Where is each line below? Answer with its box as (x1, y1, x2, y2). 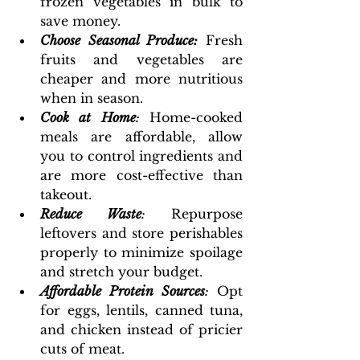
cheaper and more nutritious (40, 71, 243, 87)
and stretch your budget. (40, 264, 202, 280)
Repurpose (145, 206, 243, 222)
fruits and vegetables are (40, 51, 243, 67)
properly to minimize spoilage (40, 244, 243, 260)
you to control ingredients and (40, 148, 243, 164)
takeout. (40, 186, 92, 202)
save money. (40, 13, 121, 29)
